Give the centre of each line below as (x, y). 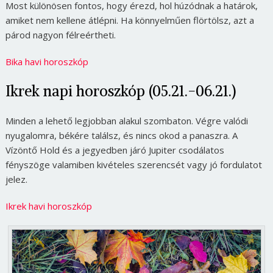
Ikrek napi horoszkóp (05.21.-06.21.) (120, 91)
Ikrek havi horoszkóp (48, 206)
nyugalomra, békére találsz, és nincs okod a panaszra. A (121, 135)
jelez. (16, 179)
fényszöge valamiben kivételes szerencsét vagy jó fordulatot (133, 165)
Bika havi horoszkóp (47, 62)
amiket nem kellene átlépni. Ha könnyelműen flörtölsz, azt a (129, 20)
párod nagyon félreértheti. (60, 35)
